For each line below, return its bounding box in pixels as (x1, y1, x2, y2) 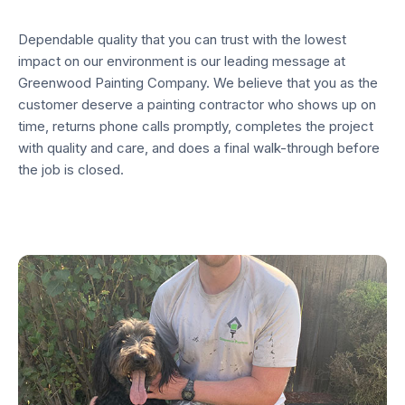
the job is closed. (18, 160, 124, 178)
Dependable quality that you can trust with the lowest (18, 30, 346, 48)
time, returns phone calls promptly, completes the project (18, 117, 373, 135)
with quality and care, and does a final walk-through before (18, 138, 380, 156)
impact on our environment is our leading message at (18, 52, 345, 70)
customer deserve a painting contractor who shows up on (18, 95, 376, 113)
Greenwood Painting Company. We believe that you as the (18, 73, 378, 91)
